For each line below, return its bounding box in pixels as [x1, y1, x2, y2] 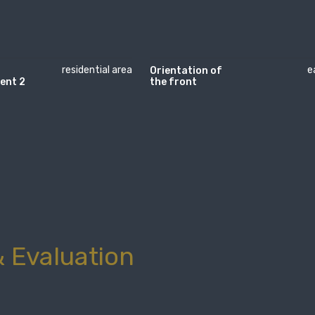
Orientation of [150, 64, 222, 77]
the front [150, 75, 197, 88]
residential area [61, 63, 132, 76]
